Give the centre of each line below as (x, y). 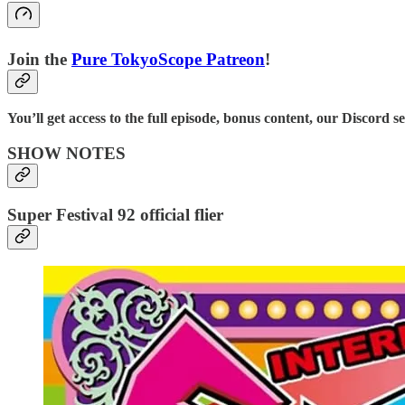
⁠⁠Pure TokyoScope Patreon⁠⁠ (168, 59)
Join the (39, 59)
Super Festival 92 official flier (115, 214)
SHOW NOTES (66, 153)
